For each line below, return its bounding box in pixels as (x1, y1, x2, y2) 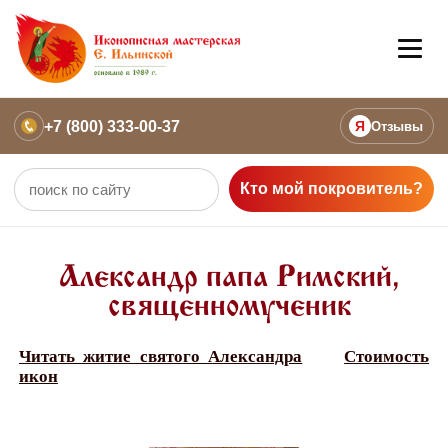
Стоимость (344, 347, 430, 367)
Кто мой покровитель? (240, 180, 423, 198)
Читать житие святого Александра (18, 347, 303, 367)
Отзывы (371, 118, 423, 134)
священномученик (107, 293, 351, 323)
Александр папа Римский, (58, 264, 400, 294)
